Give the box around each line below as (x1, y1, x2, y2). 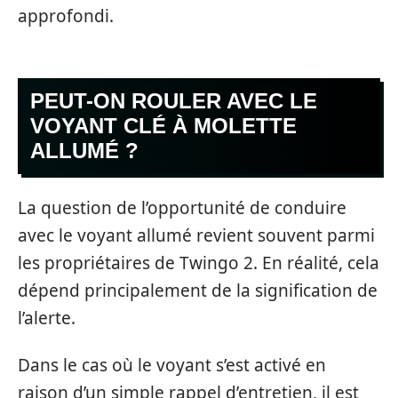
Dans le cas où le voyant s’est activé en (18, 354, 326, 378)
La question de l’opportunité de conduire (18, 195, 346, 219)
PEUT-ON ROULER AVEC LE (30, 89, 317, 114)
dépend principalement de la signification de (18, 278, 378, 302)
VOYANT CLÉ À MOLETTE (30, 114, 297, 139)
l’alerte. (18, 306, 76, 330)
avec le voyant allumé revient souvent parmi (18, 223, 375, 247)
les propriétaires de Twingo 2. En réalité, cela (18, 251, 379, 275)
